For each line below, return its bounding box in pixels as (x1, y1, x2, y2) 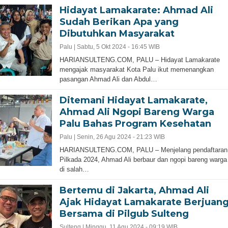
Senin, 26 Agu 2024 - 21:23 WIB (76, 133, 165, 140)
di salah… (59, 165, 89, 173)
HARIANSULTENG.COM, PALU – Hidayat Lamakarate (59, 56, 220, 64)
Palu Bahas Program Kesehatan (59, 118, 211, 129)
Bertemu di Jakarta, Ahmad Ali (59, 185, 209, 196)
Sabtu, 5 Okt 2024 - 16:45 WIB (76, 43, 160, 50)
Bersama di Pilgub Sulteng (59, 208, 189, 219)
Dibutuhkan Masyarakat (59, 28, 175, 39)
